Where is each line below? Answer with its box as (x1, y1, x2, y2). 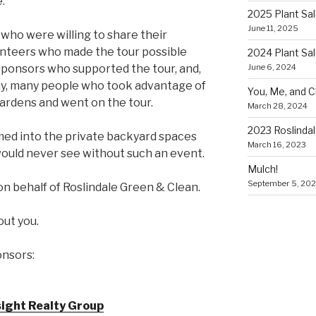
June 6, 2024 (247, 62, 296, 72)
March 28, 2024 (247, 101, 308, 111)
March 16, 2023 (247, 140, 306, 150)
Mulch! (247, 163, 278, 175)
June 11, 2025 (247, 23, 298, 33)
